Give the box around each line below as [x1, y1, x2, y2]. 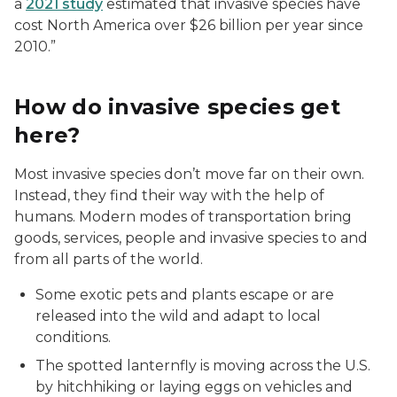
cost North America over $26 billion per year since [14, 17, 363, 34]
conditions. [35, 329, 111, 346]
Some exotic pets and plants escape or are [35, 286, 334, 303]
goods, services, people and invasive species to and [14, 230, 368, 246]
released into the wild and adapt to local [35, 307, 321, 324]
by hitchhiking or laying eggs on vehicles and [35, 378, 353, 395]
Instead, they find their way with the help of [14, 187, 324, 204]
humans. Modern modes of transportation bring [14, 208, 352, 225]
